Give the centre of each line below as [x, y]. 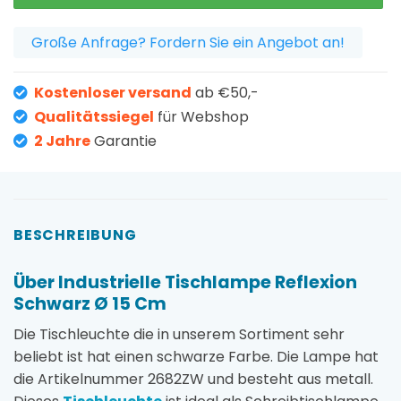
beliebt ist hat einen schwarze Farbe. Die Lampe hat [196, 357]
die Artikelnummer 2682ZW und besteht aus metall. [193, 380]
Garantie [124, 141]
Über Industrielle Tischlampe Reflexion [185, 282]
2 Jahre [62, 141]
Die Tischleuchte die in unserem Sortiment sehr [179, 335]
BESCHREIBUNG [75, 235]
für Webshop [201, 116]
